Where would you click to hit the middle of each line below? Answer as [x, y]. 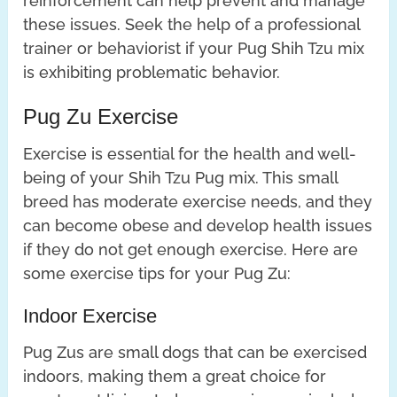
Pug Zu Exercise [101, 116]
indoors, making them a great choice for [175, 376]
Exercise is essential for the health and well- [190, 153]
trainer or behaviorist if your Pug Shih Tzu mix [194, 48]
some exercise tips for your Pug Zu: [157, 273]
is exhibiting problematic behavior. [152, 72]
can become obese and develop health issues [198, 225]
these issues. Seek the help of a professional [192, 24]
